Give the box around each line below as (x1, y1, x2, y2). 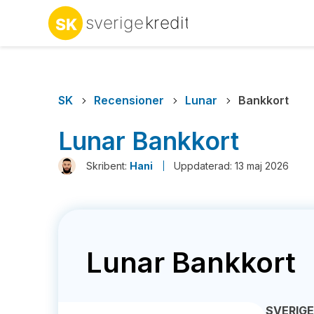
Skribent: (86, 160, 130, 172)
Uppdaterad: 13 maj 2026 (174, 160, 289, 172)
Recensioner (94, 93, 165, 107)
